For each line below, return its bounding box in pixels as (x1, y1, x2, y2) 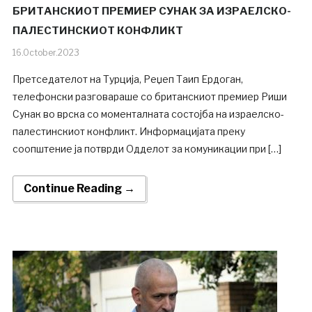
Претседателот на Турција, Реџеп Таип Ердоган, (12, 73, 243, 86)
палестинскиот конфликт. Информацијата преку (12, 125, 245, 138)
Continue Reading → (23, 182, 135, 196)
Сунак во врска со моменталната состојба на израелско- (12, 108, 284, 120)
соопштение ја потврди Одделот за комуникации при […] (12, 143, 281, 155)
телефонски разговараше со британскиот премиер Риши (12, 91, 287, 103)
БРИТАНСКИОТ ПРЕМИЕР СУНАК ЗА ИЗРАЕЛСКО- (12, 5, 291, 18)
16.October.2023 (12, 47, 79, 58)
